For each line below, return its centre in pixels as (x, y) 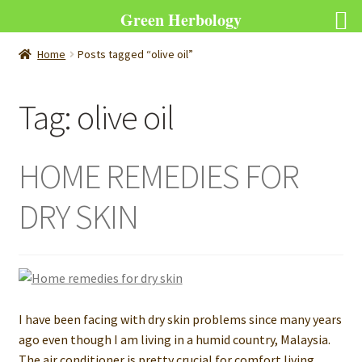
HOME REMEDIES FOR (158, 176)
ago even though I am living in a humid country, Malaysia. (174, 340)
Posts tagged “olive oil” (136, 54)
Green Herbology (181, 20)
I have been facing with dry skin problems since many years (180, 320)
